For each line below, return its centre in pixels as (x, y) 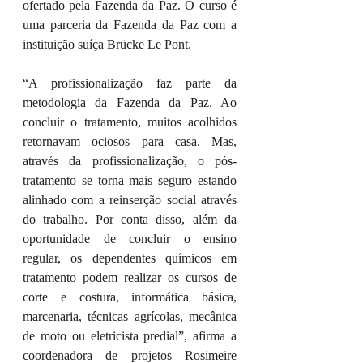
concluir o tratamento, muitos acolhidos (130, 122)
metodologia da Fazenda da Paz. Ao (130, 103)
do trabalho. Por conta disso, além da (130, 220)
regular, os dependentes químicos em (130, 258)
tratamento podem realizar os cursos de (130, 278)
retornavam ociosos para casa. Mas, (130, 142)
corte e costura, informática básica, (130, 297)
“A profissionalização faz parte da (130, 83)
